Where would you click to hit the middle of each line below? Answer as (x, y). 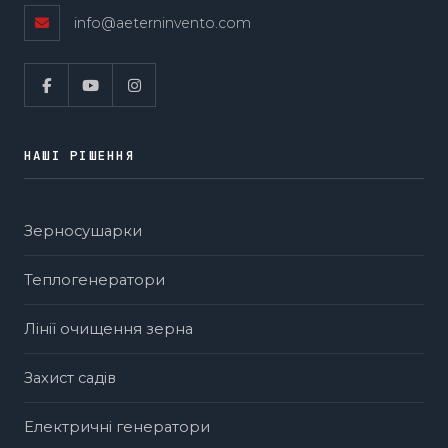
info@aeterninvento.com (162, 23)
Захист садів (70, 378)
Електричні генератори (117, 427)
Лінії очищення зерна (108, 329)
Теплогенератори (94, 280)
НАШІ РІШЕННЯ (79, 155)
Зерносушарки (83, 231)
